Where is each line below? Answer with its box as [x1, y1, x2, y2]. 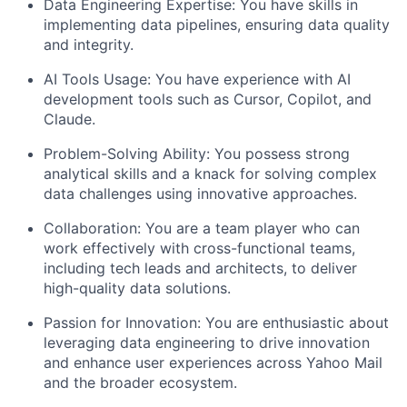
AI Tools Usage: [44, 70, 151, 88]
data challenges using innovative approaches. [44, 184, 357, 203]
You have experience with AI [151, 70, 351, 88]
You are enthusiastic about [201, 313, 389, 332]
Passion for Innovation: [44, 313, 201, 332]
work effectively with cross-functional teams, [44, 239, 355, 257]
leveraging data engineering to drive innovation [44, 333, 370, 352]
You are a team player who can [141, 219, 360, 237]
